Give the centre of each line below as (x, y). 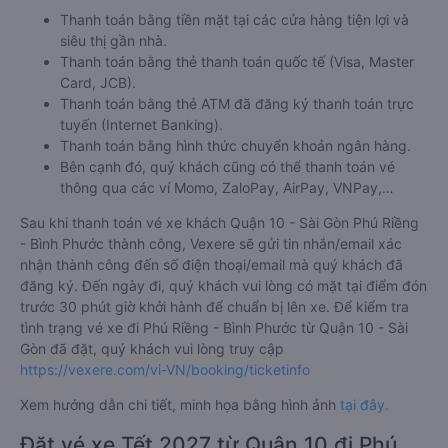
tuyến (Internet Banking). (141, 124)
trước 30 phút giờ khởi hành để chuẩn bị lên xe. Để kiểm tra (214, 306)
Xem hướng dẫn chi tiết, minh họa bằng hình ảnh (180, 404)
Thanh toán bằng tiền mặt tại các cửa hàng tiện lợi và (234, 19)
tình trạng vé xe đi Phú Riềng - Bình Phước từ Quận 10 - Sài (214, 327)
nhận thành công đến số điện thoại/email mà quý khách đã (211, 264)
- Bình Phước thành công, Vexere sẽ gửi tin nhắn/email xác (211, 243)
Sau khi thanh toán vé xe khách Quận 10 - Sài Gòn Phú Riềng (219, 222)
